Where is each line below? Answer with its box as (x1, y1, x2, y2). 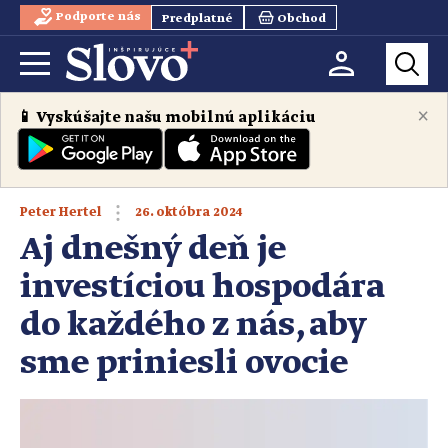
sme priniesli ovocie (20, 341, 348, 386)
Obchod (277, 11, 327, 27)
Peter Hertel (20, 204, 101, 221)
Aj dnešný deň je (20, 227, 286, 272)
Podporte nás (56, 9, 142, 25)
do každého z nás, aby (20, 303, 366, 348)
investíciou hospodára (20, 265, 385, 310)
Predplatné (162, 10, 234, 27)
